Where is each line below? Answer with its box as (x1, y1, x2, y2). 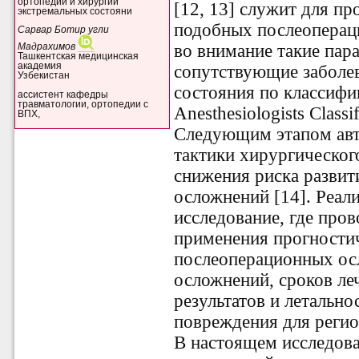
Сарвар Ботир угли (18, 25, 110, 35)
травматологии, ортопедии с (18, 99, 149, 109)
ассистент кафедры (18, 89, 109, 99)
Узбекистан (18, 71, 71, 81)
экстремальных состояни (18, 6, 133, 16)
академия (18, 61, 63, 71)
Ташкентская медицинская (18, 51, 139, 62)
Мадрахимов (18, 42, 76, 52)
